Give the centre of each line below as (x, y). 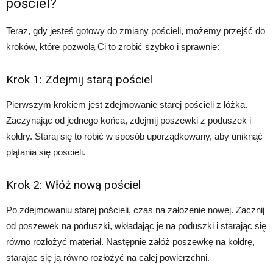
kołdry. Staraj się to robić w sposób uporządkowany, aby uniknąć (134, 136)
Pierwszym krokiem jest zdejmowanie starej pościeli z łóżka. (127, 105)
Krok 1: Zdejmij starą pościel (79, 80)
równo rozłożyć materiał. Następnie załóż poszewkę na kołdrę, (130, 242)
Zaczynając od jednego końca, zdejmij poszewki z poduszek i (129, 120)
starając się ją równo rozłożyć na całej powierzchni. (108, 257)
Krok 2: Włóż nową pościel (73, 185)
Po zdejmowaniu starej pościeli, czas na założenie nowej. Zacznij (135, 210)
